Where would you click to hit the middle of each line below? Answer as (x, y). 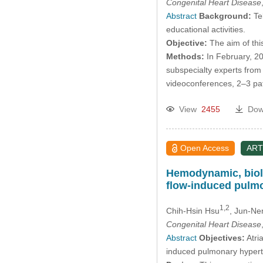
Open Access (205, 148)
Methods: (185, 57)
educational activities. (205, 30)
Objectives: (222, 237)
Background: (225, 16)
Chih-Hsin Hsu (193, 210)
